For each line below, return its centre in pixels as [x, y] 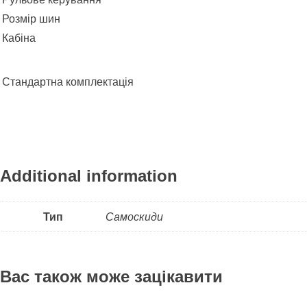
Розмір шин [31, 19]
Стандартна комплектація [68, 82]
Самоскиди [134, 217]
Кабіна [19, 38]
